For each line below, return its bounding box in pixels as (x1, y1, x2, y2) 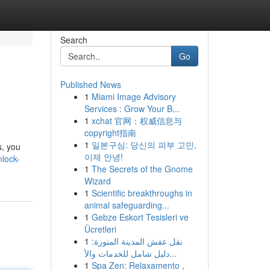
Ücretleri (84, 223, 116, 235)
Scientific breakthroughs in (91, 187, 192, 199)
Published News (60, 78, 121, 90)
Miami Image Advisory (91, 90, 176, 102)
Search (60, 34, 87, 46)
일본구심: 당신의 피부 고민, (91, 139, 196, 151)
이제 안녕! (84, 151, 123, 163)
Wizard (84, 175, 111, 187)
